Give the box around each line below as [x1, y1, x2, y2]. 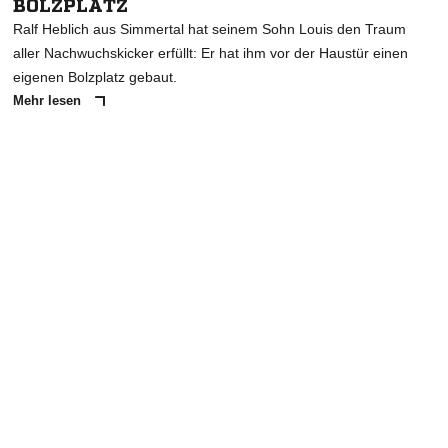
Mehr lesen [13, 93, 85, 109]
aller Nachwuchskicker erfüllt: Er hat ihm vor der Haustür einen [13, 45, 408, 62]
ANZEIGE [201, 161, 247, 173]
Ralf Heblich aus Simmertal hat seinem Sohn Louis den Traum [13, 21, 406, 38]
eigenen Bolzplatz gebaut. [13, 69, 177, 86]
